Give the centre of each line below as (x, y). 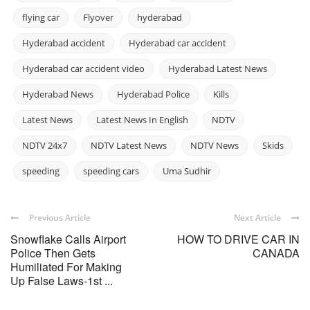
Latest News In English (142, 119)
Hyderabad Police (153, 94)
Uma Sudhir (187, 171)
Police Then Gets (53, 253)
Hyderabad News (58, 94)
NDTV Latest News (129, 145)
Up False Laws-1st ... (62, 280)
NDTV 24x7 (45, 145)
